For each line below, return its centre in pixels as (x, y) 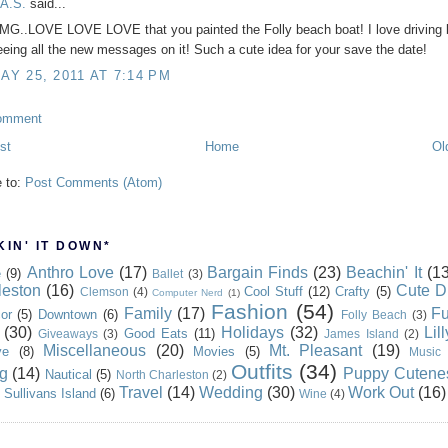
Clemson (104, 292)
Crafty (353, 292)
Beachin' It (384, 273)
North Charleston (162, 375)
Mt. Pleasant (315, 351)
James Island (361, 334)
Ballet (168, 274)
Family (147, 314)
